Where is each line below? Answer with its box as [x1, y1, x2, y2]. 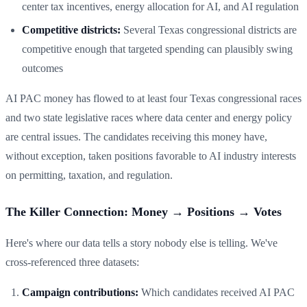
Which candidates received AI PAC [138, 286, 295, 298]
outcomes [22, 62, 63, 74]
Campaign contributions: [22, 286, 138, 298]
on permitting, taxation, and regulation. [5, 169, 173, 181]
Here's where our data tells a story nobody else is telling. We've [5, 236, 278, 249]
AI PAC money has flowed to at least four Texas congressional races [5, 92, 302, 104]
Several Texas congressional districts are [121, 23, 297, 36]
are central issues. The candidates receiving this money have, [5, 130, 267, 143]
